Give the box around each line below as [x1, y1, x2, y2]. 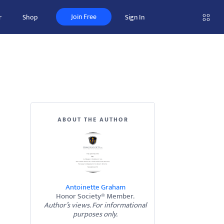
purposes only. [73, 208, 117, 220]
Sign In [125, 11, 144, 23]
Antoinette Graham [65, 181, 125, 193]
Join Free [71, 11, 96, 22]
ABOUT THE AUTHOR [57, 114, 128, 124]
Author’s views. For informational [44, 199, 146, 211]
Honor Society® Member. [56, 190, 134, 202]
